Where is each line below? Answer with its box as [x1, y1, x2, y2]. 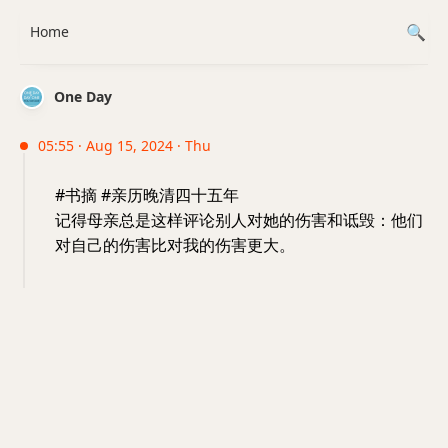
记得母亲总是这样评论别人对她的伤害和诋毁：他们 [55, 209, 423, 231]
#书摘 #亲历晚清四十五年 [55, 184, 239, 206]
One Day [54, 87, 112, 106]
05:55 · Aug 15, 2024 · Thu [38, 136, 211, 155]
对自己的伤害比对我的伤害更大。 [55, 234, 295, 256]
